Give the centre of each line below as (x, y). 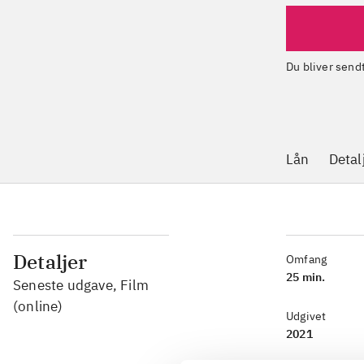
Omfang (307, 260)
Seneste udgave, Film (81, 286)
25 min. (306, 277)
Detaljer (50, 262)
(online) (38, 307)
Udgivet (306, 316)
